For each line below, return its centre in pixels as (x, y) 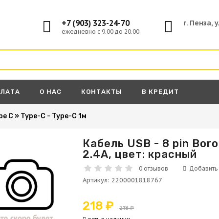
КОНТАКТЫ (102, 92)
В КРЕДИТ (160, 92)
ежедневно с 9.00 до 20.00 (100, 32)
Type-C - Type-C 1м (54, 116)
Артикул (95, 180)
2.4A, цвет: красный (140, 154)
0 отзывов (154, 168)
